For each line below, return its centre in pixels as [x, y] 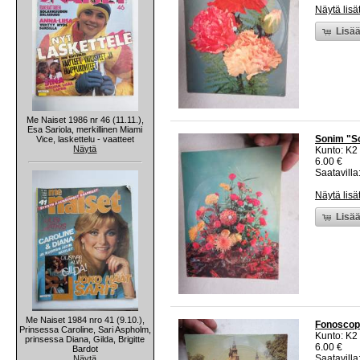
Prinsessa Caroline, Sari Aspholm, [85, 329]
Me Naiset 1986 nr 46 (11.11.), [85, 119]
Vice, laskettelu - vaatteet [85, 139]
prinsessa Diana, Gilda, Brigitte [85, 339]
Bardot [85, 348]
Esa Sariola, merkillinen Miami [85, 129]
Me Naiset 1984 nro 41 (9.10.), [85, 319]
